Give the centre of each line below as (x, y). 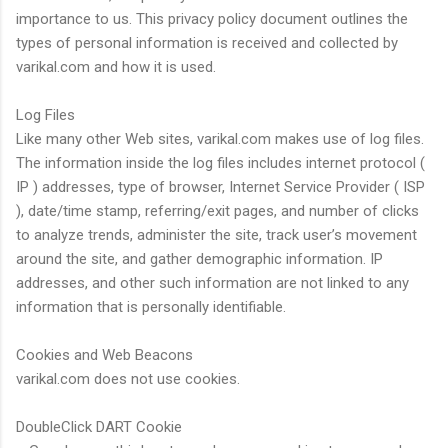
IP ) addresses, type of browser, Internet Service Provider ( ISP (220, 186)
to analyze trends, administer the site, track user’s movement (216, 234)
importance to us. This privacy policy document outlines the (212, 18)
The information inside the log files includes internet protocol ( (220, 162)
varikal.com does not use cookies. (128, 378)
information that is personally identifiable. (151, 306)
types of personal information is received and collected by (207, 42)
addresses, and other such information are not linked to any (212, 282)
